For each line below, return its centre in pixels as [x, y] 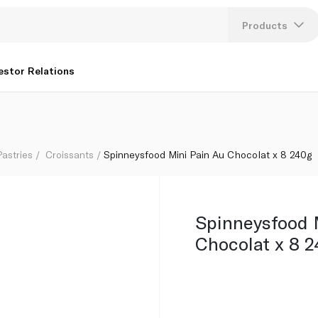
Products [265, 25]
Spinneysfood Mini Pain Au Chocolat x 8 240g [208, 154]
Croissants [70, 154]
